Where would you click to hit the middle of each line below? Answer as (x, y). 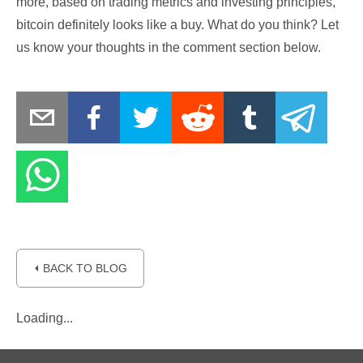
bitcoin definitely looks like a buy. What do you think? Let (177, 25)
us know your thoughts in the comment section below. (169, 47)
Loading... (45, 318)
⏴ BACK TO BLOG (80, 268)
